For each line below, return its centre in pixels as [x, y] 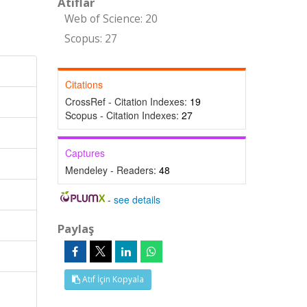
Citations [84, 84]
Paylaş [75, 229]
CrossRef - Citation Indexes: [127, 101]
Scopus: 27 [90, 39]
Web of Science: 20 [111, 19]
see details [137, 199]
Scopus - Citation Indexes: [123, 115]
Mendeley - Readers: [112, 170]
